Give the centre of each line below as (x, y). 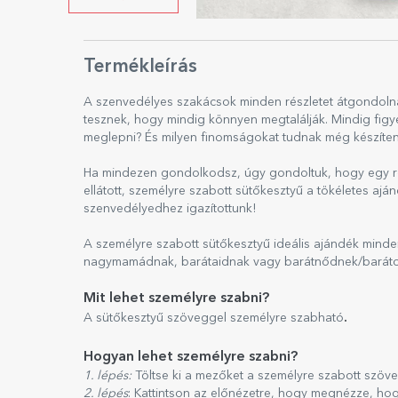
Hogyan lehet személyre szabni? (191, 357)
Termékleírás (140, 67)
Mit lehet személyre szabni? (176, 298)
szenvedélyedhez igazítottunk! (170, 209)
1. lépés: (107, 376)
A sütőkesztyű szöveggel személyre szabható (214, 318)
